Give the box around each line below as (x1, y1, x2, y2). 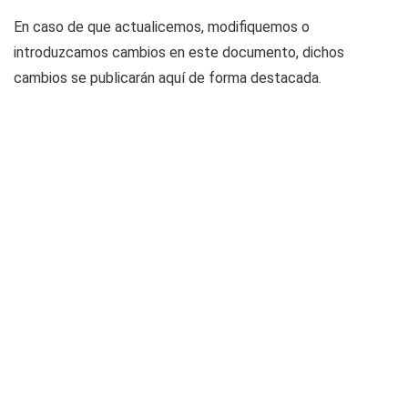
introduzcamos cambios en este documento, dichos (14, 44, 344, 61)
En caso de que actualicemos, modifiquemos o (14, 18, 310, 36)
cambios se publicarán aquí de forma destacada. (14, 69, 321, 87)
